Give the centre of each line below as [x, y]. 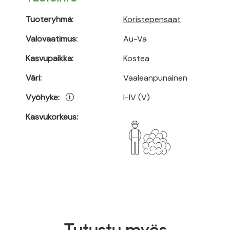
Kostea [136, 58]
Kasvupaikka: [50, 58]
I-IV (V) [137, 97]
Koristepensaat [152, 19]
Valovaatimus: [52, 39]
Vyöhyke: [43, 97]
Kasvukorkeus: [52, 117]
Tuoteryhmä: [50, 19]
